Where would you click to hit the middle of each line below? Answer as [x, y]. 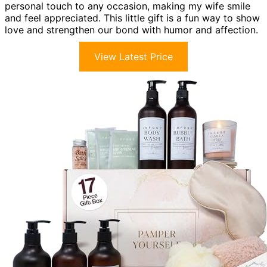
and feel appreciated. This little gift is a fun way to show [132, 18]
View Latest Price [133, 56]
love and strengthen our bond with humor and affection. [131, 30]
